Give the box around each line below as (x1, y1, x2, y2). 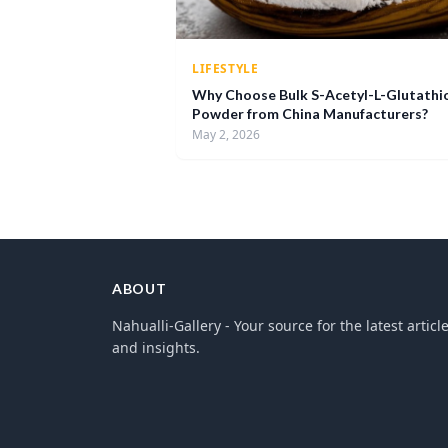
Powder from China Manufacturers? (192, 105, 428, 122)
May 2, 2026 (192, 126, 260, 143)
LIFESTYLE (192, 60, 259, 77)
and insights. (112, 338, 200, 357)
